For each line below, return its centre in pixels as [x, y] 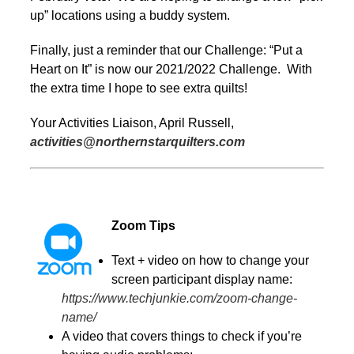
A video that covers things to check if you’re [182, 336]
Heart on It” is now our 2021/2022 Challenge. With [171, 69]
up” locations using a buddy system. [130, 15]
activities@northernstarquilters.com [137, 141]
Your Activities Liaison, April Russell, [132, 122]
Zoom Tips [143, 225]
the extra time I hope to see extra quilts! [139, 88]
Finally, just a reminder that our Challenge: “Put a [166, 50]
